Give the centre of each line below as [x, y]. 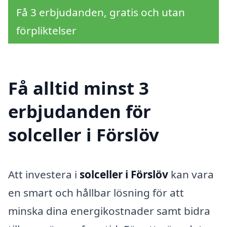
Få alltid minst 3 [79, 88]
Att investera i [44, 174]
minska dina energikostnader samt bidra [109, 211]
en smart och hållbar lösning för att [96, 192]
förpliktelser [46, 31]
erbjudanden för [80, 111]
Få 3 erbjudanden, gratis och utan [101, 12]
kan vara [191, 174]
